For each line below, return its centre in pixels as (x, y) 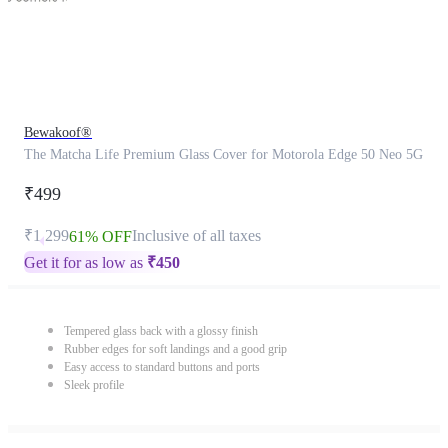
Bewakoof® (58, 132)
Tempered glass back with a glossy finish (161, 331)
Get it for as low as (85, 262)
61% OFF (100, 236)
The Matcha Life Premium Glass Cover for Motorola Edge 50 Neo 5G (223, 154)
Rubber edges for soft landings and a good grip (175, 349)
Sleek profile (94, 385)
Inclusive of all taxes (196, 235)
